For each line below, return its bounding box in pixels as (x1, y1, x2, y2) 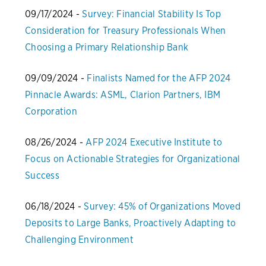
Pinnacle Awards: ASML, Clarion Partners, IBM (25, 89, 220, 101)
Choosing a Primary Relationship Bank (25, 42, 188, 53)
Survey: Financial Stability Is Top (82, 8, 221, 20)
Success (25, 170, 59, 182)
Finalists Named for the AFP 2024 (87, 72, 231, 84)
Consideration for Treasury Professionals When (25, 25, 226, 37)
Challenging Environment (25, 234, 134, 246)
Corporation (25, 106, 77, 118)
